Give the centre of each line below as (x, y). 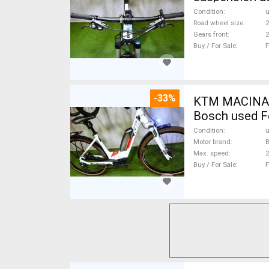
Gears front (210, 34)
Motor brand (212, 142)
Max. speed (211, 153)
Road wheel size (218, 23)
